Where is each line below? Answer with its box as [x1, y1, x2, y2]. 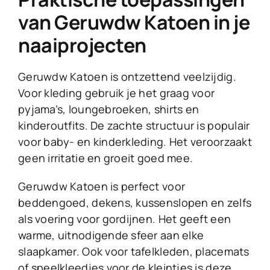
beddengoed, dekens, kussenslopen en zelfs [18, 195, 252, 210]
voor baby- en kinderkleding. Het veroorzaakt [18, 134, 252, 149]
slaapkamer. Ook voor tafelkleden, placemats [18, 244, 250, 259]
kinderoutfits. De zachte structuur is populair [18, 118, 250, 133]
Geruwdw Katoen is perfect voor [18, 179, 186, 194]
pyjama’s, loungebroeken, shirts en [18, 102, 199, 117]
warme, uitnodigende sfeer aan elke [18, 228, 204, 243]
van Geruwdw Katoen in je [18, 9, 250, 36]
